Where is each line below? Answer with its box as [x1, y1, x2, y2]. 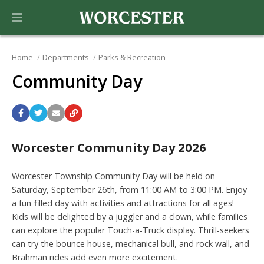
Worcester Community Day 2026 [12, 138, 206, 156]
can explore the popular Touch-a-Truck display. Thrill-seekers [12, 224, 249, 236]
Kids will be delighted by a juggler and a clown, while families [12, 210, 247, 222]
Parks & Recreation [98, 52, 166, 63]
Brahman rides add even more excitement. [12, 251, 178, 263]
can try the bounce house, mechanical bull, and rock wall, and [12, 237, 249, 249]
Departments [42, 52, 89, 63]
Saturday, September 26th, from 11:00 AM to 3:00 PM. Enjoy [12, 183, 247, 195]
